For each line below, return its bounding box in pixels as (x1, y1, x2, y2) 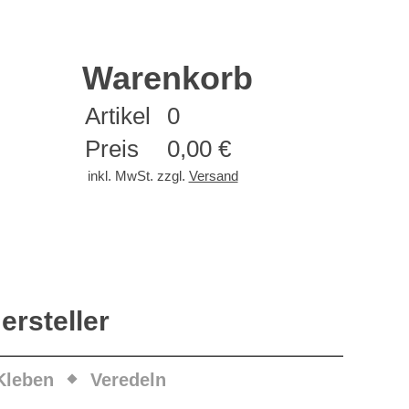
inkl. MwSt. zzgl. (87, 168, 189, 184)
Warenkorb (81, 59, 253, 97)
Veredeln (89, 370, 166, 390)
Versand (188, 168, 238, 184)
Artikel (85, 102, 151, 130)
